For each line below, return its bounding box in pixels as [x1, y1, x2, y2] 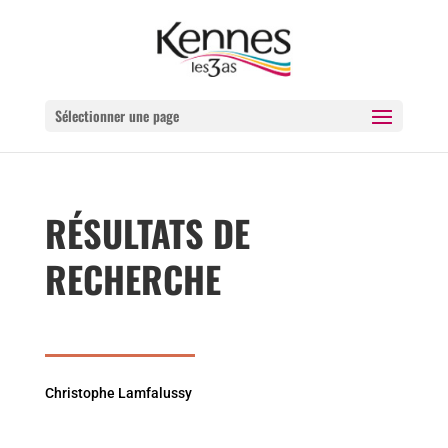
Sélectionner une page [54, 105, 179, 126]
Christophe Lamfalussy [44, 385, 192, 401]
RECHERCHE [44, 252, 221, 305]
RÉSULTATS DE [44, 206, 250, 259]
